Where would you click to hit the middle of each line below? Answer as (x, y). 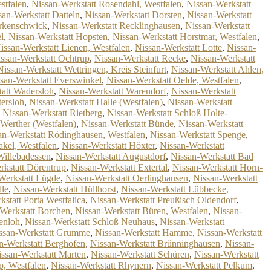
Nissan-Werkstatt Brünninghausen (155, 243)
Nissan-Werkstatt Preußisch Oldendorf (163, 200)
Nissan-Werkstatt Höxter (108, 145)
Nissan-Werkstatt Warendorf (113, 91)
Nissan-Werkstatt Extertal (119, 167)
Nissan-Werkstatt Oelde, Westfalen (173, 80)
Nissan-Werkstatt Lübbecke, (175, 189)
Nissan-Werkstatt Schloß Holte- (167, 113)
